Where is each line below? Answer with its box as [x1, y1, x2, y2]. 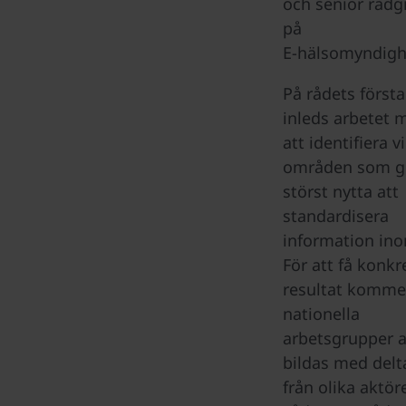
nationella [283, 303, 360, 324]
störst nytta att [283, 180, 399, 202]
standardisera [283, 205, 389, 227]
